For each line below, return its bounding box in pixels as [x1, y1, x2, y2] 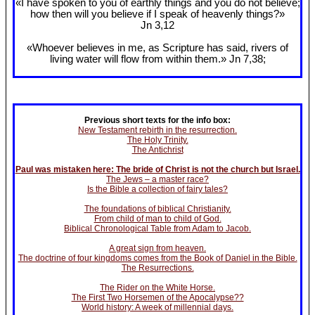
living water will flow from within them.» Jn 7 [49, 53, 249, 65]
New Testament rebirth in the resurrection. [78, 124, 237, 135]
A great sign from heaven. [109, 243, 206, 253]
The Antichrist [131, 144, 184, 155]
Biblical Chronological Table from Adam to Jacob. [64, 223, 251, 233]
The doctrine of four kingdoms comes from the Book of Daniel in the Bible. [18, 252, 297, 263]
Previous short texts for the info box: [84, 115, 231, 125]
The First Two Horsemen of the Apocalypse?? [71, 292, 244, 302]
